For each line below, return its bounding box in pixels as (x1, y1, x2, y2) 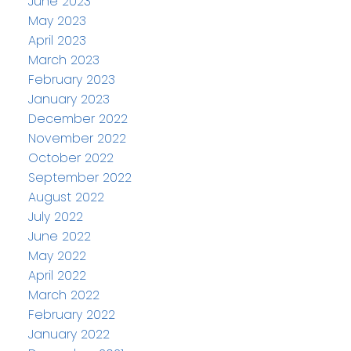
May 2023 (27, 11, 86, 30)
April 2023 (27, 31, 86, 49)
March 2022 (27, 285, 100, 304)
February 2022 (27, 305, 115, 324)
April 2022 (27, 266, 86, 284)
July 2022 (27, 207, 83, 226)
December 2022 (27, 109, 128, 128)
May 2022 (27, 246, 86, 265)
